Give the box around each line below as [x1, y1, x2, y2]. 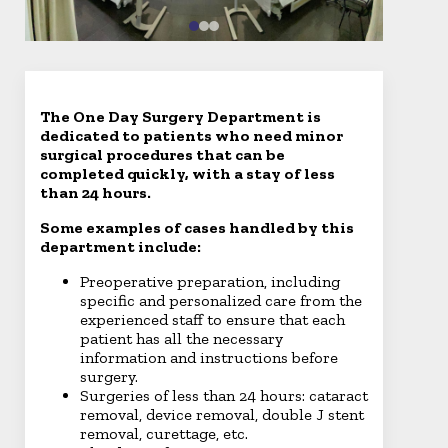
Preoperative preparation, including [80, 272, 340, 291]
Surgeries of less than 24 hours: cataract [80, 386, 368, 405]
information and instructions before [80, 348, 338, 367]
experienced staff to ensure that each [80, 310, 345, 329]
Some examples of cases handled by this [40, 218, 354, 237]
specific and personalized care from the [80, 291, 362, 310]
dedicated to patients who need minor [40, 126, 343, 145]
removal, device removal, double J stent [80, 405, 364, 424]
